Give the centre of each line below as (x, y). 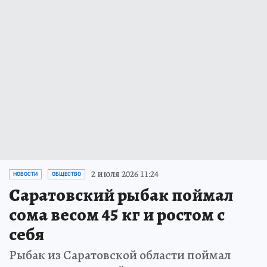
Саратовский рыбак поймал (121, 195)
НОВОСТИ (25, 174)
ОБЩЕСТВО (66, 174)
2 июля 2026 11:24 (125, 174)
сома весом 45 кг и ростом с (117, 215)
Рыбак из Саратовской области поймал (120, 255)
